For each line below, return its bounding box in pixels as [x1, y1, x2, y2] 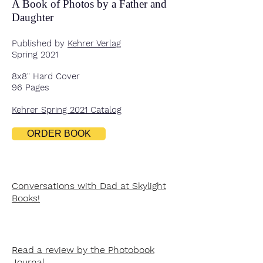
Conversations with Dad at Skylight [12, 180, 166, 191]
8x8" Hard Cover [12, 71, 80, 82]
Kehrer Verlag [68, 38, 121, 49]
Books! [12, 193, 40, 204]
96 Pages [12, 82, 49, 93]
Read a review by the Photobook [12, 244, 154, 255]
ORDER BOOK [26, 129, 91, 139]
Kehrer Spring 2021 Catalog [12, 104, 122, 115]
